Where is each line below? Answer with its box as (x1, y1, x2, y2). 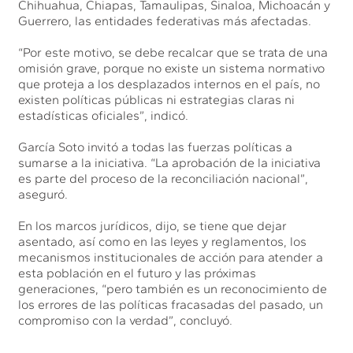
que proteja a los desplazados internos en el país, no (18, 76, 321, 91)
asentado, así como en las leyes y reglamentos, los (18, 233, 307, 249)
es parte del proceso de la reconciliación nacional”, (18, 170, 309, 186)
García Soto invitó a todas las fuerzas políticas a (18, 139, 293, 154)
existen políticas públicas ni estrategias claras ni (18, 91, 295, 107)
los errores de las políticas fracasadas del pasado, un (18, 296, 324, 312)
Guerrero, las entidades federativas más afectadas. (18, 13, 312, 28)
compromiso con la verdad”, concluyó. (18, 312, 233, 328)
